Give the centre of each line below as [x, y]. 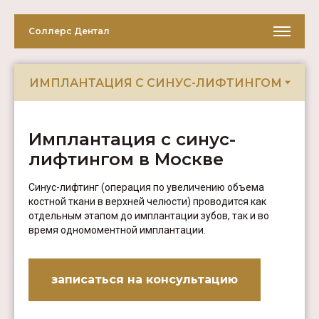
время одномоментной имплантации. [117, 230]
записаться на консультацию [145, 279]
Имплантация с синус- [132, 139]
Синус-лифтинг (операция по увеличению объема [146, 187]
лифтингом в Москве [126, 159]
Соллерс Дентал [69, 31]
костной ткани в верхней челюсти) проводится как [147, 202]
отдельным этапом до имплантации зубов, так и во [149, 216]
